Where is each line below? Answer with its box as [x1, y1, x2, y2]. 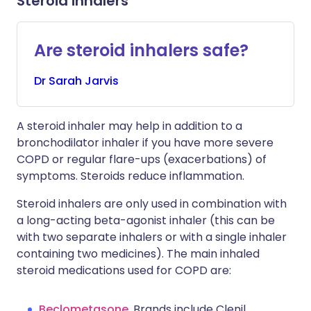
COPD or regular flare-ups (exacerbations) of [17, 151, 267, 167]
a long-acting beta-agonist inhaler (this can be [17, 212, 275, 228]
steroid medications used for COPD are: [17, 262, 231, 278]
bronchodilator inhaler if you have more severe [17, 135, 274, 151]
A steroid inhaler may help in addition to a [17, 118, 242, 134]
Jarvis [85, 73, 119, 89]
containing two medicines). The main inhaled [17, 246, 260, 262]
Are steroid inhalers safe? [34, 39, 249, 62]
